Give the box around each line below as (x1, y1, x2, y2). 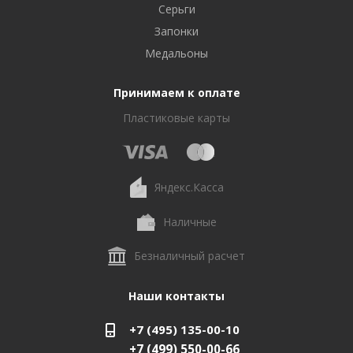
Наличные (162, 214, 217, 230)
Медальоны (145, 46, 208, 61)
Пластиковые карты (123, 110, 230, 125)
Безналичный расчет (134, 248, 245, 264)
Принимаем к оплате (113, 85, 240, 100)
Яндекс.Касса (154, 179, 224, 195)
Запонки (154, 24, 199, 39)
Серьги (158, 2, 195, 17)
